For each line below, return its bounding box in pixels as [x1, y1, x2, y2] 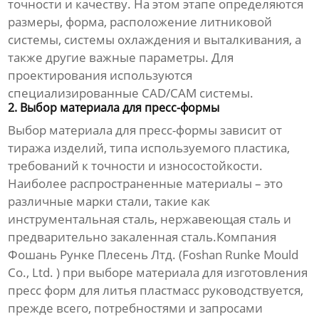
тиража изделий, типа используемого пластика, [8, 140, 291, 157]
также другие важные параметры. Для [8, 49, 234, 66]
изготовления [226, 264, 308, 281]
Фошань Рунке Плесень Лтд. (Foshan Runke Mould [8, 246, 299, 263]
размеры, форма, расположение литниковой [8, 14, 273, 31]
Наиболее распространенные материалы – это [8, 175, 283, 192]
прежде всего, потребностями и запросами [8, 300, 263, 317]
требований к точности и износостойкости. [8, 157, 263, 174]
